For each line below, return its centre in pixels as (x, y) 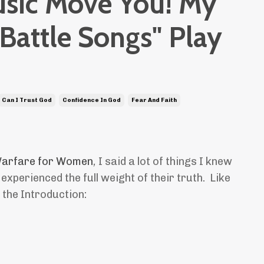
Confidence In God (92, 100)
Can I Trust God (27, 100)
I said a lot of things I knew (165, 161)
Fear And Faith (154, 100)
